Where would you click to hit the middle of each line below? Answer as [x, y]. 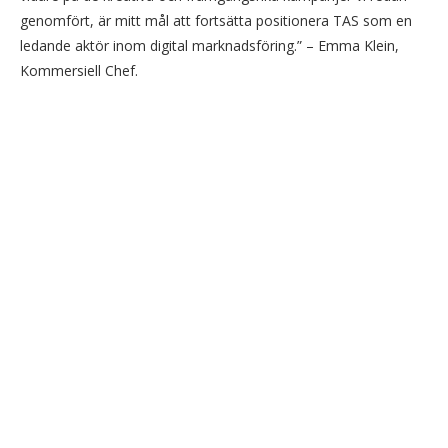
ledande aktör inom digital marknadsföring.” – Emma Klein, [209, 45]
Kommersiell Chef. [79, 70]
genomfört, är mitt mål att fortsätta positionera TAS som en [216, 20]
